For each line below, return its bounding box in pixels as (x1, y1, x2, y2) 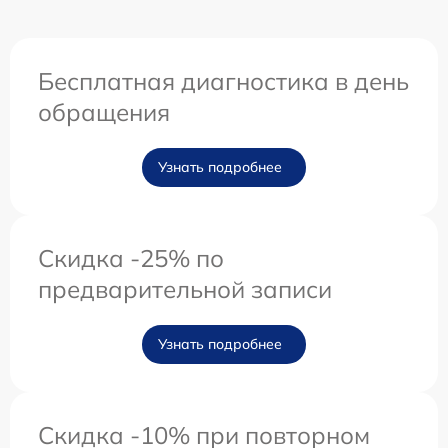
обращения (38, 97, 170, 128)
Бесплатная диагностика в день (38, 66, 409, 97)
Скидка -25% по (38, 243, 224, 274)
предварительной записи (38, 274, 332, 305)
